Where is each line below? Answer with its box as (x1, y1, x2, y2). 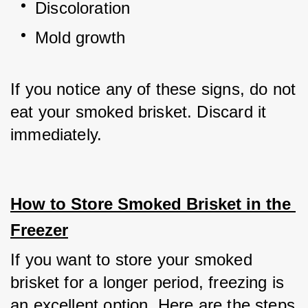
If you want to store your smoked (10, 250, 252, 269)
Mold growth (35, 28, 125, 47)
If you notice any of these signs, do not (10, 80, 296, 98)
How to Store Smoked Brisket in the (10, 195, 291, 213)
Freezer (10, 221, 68, 239)
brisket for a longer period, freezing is (10, 273, 285, 291)
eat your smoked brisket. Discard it (10, 102, 267, 121)
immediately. (10, 125, 102, 144)
